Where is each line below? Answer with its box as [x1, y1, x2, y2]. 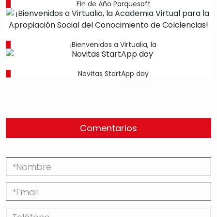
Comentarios [80, 122, 137, 135]
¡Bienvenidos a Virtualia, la [70, 40, 156, 50]
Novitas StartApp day [78, 69, 149, 79]
